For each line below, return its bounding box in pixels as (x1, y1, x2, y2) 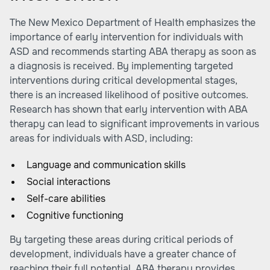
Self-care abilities (27, 192, 105, 205)
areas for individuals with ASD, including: (10, 132, 193, 145)
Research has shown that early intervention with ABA (10, 103, 248, 116)
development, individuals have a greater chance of (10, 248, 236, 260)
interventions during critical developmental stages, (10, 74, 237, 87)
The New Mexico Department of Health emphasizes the (10, 16, 256, 29)
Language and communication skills (27, 159, 186, 171)
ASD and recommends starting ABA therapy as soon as (10, 45, 256, 58)
